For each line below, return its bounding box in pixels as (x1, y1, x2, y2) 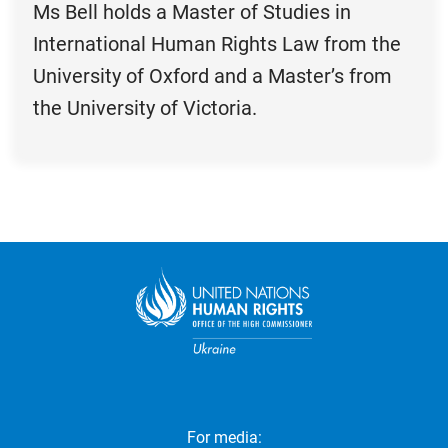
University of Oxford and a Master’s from (32, 64, 392, 89)
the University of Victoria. (32, 96, 257, 121)
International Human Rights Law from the (32, 32, 401, 57)
